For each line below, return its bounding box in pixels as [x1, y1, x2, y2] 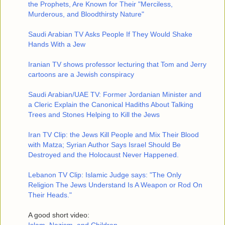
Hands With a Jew [28, 40, 85, 49]
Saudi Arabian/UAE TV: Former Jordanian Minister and [28, 90, 201, 99]
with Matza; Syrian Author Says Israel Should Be [28, 141, 181, 149]
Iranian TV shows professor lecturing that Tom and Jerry [28, 60, 206, 69]
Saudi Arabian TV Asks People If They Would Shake [28, 30, 192, 39]
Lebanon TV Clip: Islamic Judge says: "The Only [28, 171, 181, 179]
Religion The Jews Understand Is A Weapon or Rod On [28, 181, 202, 189]
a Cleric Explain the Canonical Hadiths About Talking [28, 100, 193, 109]
